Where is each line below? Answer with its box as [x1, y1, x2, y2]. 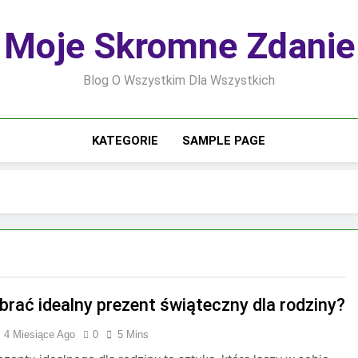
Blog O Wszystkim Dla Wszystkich [83, 73, 275, 88]
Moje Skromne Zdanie [3, 25, 355, 67]
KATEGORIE [92, 133, 159, 148]
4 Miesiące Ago [4, 328, 76, 340]
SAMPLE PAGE [182, 133, 266, 148]
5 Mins [117, 328, 149, 340]
